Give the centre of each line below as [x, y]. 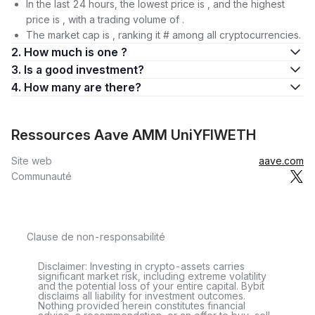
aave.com [281, 161]
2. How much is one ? [76, 52]
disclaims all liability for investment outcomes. [142, 296]
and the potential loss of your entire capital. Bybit [151, 286]
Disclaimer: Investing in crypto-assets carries [141, 266]
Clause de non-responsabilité [96, 237]
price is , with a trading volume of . [105, 19]
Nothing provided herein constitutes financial [142, 306]
